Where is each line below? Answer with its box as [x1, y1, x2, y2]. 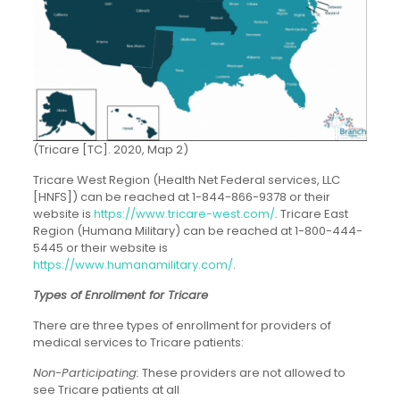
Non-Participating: [32, 364, 139, 382]
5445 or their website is [32, 239, 168, 257]
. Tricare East [274, 205, 348, 223]
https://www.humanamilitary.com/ [32, 256, 233, 274]
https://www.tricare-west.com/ [93, 205, 275, 223]
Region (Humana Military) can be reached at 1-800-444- [32, 222, 362, 240]
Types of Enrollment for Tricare [32, 287, 208, 304]
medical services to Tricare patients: [32, 334, 244, 352]
